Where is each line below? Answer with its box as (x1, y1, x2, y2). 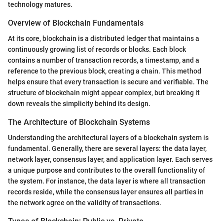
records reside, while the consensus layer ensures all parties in (8, 188, 204, 196)
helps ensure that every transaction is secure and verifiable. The (8, 77, 209, 86)
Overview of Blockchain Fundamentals (8, 18, 144, 28)
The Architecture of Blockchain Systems (8, 117, 150, 127)
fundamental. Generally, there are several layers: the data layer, (8, 145, 207, 153)
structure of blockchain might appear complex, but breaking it (8, 88, 200, 97)
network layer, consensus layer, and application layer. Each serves (8, 155, 213, 164)
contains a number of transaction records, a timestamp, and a (8, 56, 199, 64)
